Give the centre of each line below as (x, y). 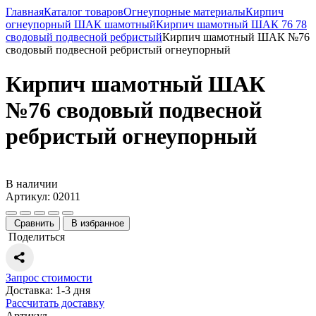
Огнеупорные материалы (184, 12)
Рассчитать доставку (55, 303)
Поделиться (37, 236)
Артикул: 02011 (43, 196)
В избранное (98, 223)
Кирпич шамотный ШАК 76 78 (231, 24)
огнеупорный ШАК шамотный (81, 24)
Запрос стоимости (49, 277)
